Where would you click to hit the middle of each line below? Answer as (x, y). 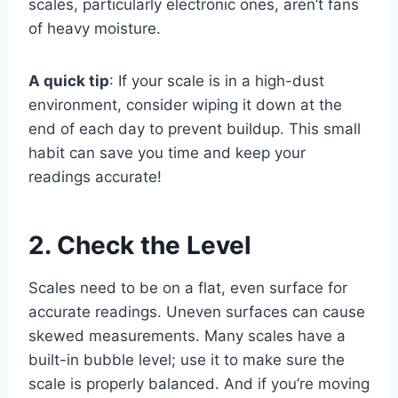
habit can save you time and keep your (167, 152)
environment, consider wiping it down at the (185, 104)
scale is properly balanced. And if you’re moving (199, 383)
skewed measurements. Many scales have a (187, 335)
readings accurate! (95, 176)
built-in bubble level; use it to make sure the (187, 359)
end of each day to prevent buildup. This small (195, 128)
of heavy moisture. (95, 28)
